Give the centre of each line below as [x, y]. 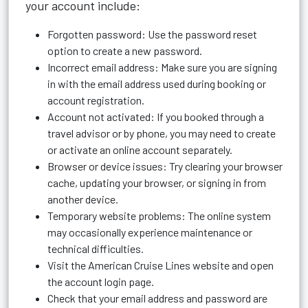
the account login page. [101, 282]
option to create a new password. [125, 51]
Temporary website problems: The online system [159, 216]
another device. [83, 199]
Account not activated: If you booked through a [156, 117]
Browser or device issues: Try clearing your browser [165, 166]
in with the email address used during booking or [157, 84]
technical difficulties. [96, 249]
